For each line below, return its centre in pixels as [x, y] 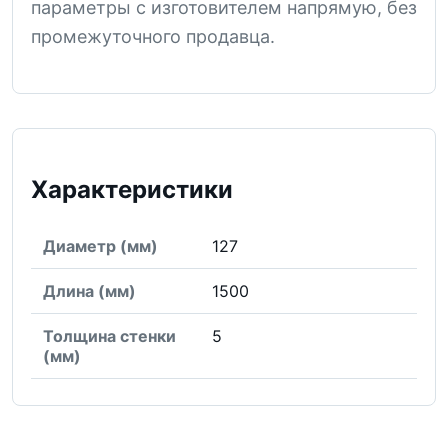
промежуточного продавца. [153, 36]
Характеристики [132, 189]
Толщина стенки [109, 335]
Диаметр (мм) [100, 245]
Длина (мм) [89, 290]
